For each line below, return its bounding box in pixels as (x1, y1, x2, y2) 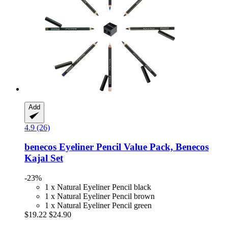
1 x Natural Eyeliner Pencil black (45, 182, 151, 191)
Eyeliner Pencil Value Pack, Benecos (56, 141, 209, 153)
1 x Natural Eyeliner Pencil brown (45, 191, 155, 201)
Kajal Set (24, 153, 63, 164)
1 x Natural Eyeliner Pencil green (45, 201, 152, 210)
